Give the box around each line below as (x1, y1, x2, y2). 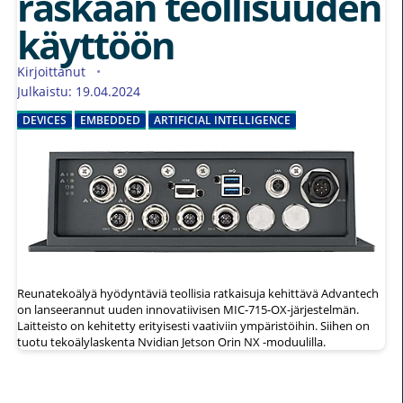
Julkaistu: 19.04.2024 (17, 82, 140, 100)
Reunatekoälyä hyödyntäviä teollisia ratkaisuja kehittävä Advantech (17, 284, 379, 301)
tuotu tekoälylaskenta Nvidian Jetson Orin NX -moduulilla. (17, 333, 326, 350)
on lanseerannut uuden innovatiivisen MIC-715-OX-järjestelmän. (17, 300, 359, 318)
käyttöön (17, 18, 175, 70)
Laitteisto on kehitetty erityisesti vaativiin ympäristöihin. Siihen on (17, 317, 370, 334)
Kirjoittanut (17, 62, 89, 80)
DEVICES (22, 112, 67, 128)
